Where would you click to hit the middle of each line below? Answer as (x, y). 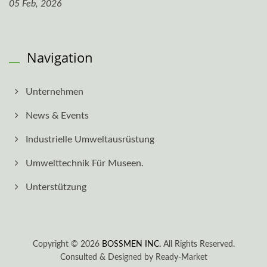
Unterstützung (56, 187)
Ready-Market (181, 258)
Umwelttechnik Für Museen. (85, 164)
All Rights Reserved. (198, 245)
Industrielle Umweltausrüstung (90, 140)
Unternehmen (55, 92)
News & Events (57, 116)
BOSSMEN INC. (131, 245)
